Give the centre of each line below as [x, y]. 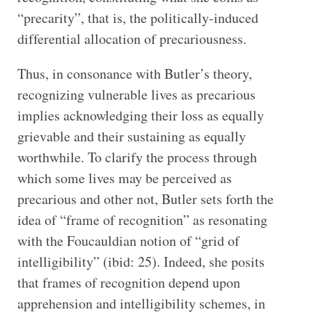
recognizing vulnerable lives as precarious [136, 94]
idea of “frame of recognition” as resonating [142, 219]
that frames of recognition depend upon [128, 282]
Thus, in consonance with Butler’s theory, [134, 73]
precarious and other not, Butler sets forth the [145, 198]
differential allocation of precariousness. [132, 38]
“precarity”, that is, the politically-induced [138, 17]
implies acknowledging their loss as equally [140, 115]
